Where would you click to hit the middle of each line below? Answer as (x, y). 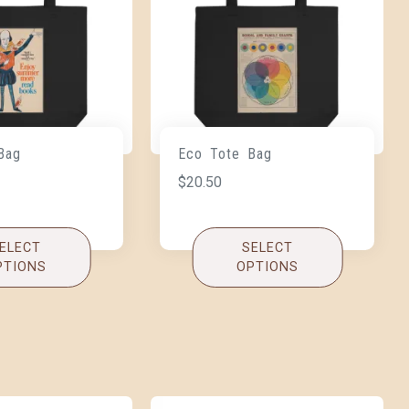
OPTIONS (267, 267)
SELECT (267, 248)
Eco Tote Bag (225, 154)
